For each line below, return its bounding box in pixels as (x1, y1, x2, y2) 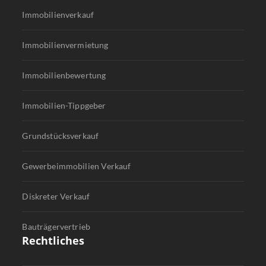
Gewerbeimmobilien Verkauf (22, 161, 131, 172)
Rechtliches (22, 233, 85, 248)
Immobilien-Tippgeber (22, 100, 106, 111)
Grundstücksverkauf (22, 131, 99, 141)
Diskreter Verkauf (22, 191, 90, 202)
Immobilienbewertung (22, 70, 106, 81)
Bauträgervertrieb (22, 221, 91, 232)
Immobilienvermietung (22, 40, 109, 50)
